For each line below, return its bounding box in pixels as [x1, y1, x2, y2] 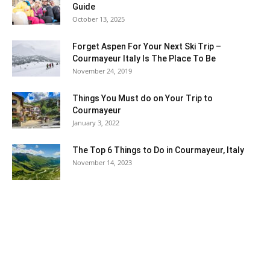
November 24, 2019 [72, 66, 132, 76]
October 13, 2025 [72, 14, 125, 24]
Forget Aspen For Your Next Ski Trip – [72, 42, 221, 52]
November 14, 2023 [72, 158, 132, 168]
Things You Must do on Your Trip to [72, 93, 213, 104]
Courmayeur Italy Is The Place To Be [72, 54, 216, 64]
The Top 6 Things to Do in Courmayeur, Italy [72, 145, 244, 155]
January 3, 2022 [72, 118, 119, 128]
